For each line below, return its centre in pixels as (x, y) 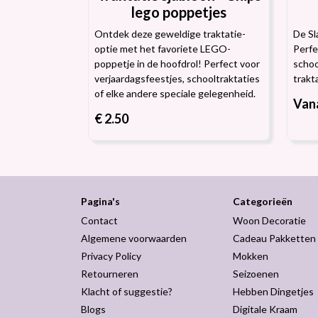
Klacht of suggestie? (127, 291)
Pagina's (100, 201)
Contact (99, 220)
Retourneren (110, 274)
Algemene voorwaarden (134, 238)
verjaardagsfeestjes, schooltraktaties (177, 78)
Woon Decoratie (269, 220)
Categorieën (262, 201)
